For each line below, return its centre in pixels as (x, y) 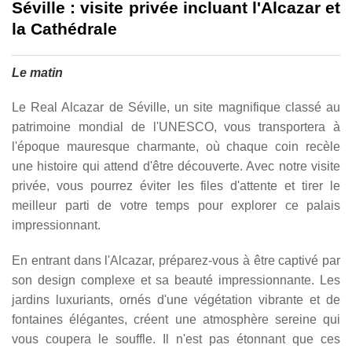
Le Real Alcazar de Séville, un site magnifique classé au (176, 107)
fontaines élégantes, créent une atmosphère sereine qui (176, 319)
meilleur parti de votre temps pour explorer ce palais (176, 205)
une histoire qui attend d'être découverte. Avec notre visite (176, 166)
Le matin (37, 72)
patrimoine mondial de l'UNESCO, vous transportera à (176, 126)
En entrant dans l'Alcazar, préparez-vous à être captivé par (176, 260)
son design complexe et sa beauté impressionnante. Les (176, 280)
